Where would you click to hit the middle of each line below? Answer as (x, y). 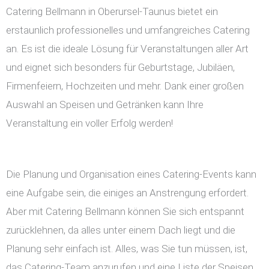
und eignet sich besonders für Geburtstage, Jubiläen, (120, 68)
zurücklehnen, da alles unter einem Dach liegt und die (121, 230)
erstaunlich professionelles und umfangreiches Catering (128, 30)
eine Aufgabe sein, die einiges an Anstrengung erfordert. (127, 193)
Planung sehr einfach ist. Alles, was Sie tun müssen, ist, (127, 249)
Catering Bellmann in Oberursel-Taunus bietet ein (112, 12)
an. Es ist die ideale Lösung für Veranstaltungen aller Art (127, 49)
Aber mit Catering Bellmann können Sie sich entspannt (125, 212)
